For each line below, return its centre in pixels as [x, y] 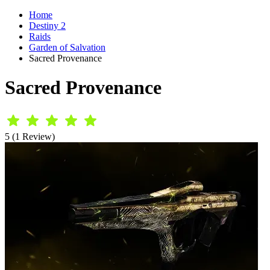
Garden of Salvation [67, 47]
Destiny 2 [47, 26]
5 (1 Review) [30, 136]
